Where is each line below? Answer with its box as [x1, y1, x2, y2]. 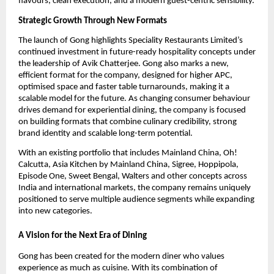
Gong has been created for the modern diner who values [18, 252, 224, 262]
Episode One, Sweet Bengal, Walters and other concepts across [18, 172, 247, 182]
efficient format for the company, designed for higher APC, [18, 71, 232, 81]
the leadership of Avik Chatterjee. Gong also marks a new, [18, 59, 229, 69]
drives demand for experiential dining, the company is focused [18, 106, 246, 116]
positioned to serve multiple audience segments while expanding [18, 195, 254, 205]
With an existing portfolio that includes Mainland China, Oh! [18, 149, 237, 158]
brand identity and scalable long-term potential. [18, 129, 193, 139]
